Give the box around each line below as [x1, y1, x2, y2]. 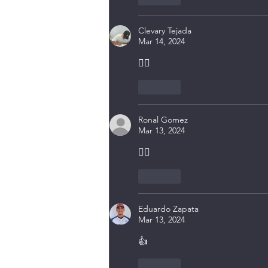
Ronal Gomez [138, 114, 188, 126]
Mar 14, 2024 [138, 36, 185, 47]
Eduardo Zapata [138, 203, 199, 215]
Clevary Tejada [138, 25, 191, 36]
